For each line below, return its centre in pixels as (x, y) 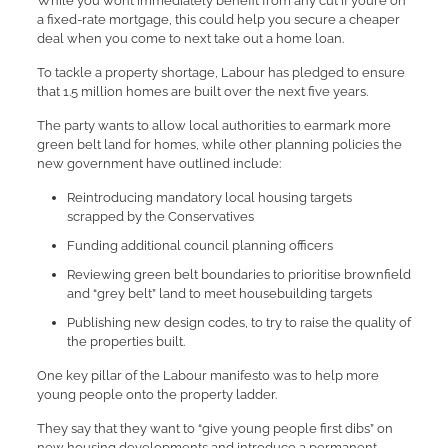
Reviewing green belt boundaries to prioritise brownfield (238, 274)
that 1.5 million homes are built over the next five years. (202, 91)
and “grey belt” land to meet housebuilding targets (219, 293)
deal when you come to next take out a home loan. (190, 38)
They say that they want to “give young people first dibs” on (214, 428)
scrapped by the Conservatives (160, 216)
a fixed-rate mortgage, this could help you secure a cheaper (218, 19)
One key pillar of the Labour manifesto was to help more (207, 375)
